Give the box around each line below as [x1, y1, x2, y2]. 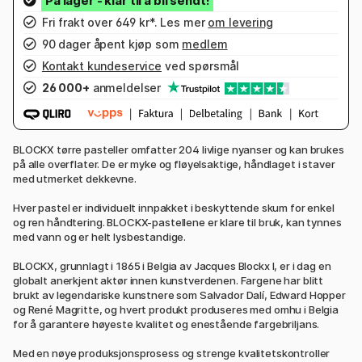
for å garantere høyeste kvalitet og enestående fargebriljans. [13, 318, 320, 331]
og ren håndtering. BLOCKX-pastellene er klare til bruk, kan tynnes [13, 216, 342, 229]
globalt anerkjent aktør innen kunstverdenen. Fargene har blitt [13, 274, 324, 288]
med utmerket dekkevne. [13, 172, 137, 186]
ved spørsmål [162, 59, 240, 74]
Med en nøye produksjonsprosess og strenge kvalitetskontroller [13, 347, 330, 360]
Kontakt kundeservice [41, 59, 162, 74]
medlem [182, 37, 228, 52]
